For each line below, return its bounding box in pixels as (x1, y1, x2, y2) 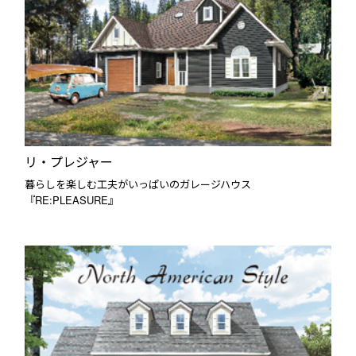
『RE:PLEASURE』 (25, 192, 119, 208)
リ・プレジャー (25, 152, 114, 171)
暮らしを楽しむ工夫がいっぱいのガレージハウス (25, 176, 252, 192)
